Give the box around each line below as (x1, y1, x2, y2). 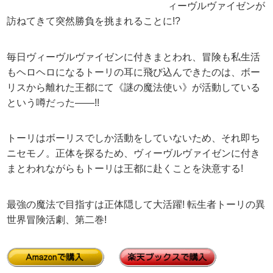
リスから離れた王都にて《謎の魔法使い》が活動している (7, 82, 261, 93)
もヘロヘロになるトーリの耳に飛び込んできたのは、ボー (7, 66, 261, 77)
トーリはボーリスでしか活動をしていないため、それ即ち (7, 133, 261, 144)
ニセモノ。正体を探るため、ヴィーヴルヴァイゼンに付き (7, 148, 261, 159)
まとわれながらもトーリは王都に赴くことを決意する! (7, 163, 244, 174)
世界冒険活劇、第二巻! (7, 214, 107, 225)
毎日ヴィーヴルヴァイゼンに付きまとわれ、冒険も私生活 (7, 51, 261, 62)
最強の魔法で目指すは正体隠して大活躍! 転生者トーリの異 (7, 199, 266, 210)
